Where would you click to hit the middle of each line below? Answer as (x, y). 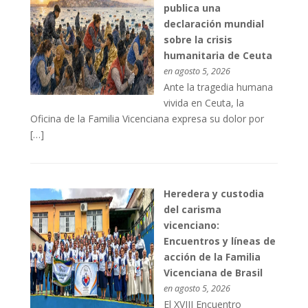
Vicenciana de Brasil (213, 272)
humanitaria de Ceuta (218, 56)
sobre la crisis (198, 40)
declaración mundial (214, 24)
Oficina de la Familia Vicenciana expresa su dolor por (147, 119)
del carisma (193, 209)
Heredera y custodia (214, 193)
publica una (192, 8)
